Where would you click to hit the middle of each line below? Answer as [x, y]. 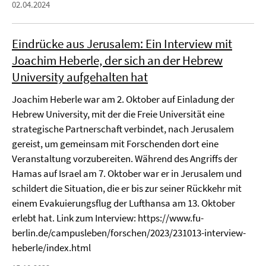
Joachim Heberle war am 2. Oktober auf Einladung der [123, 99]
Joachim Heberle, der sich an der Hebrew [117, 60]
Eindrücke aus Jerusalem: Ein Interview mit [122, 44]
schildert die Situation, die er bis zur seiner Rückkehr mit [127, 188]
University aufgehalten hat [80, 77]
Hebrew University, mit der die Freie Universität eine [118, 114]
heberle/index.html [51, 248]
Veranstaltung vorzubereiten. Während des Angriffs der [125, 159]
